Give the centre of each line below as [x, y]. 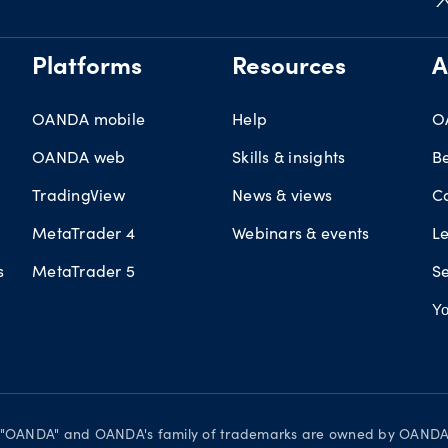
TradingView [78, 194]
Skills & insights [289, 156]
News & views [282, 194]
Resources [289, 69]
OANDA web [79, 156]
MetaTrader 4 [83, 232]
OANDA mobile [88, 118]
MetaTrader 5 [83, 270]
